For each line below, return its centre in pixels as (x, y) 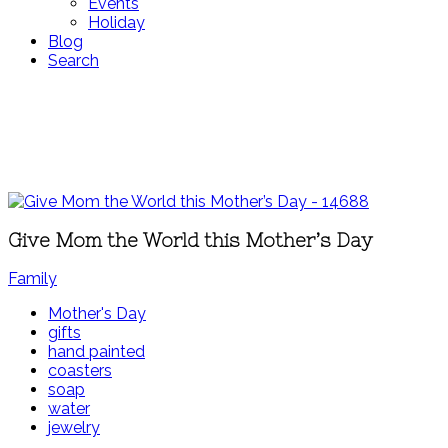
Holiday (116, 22)
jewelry (74, 428)
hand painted (96, 352)
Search (73, 60)
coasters (80, 371)
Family (32, 279)
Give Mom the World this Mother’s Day (190, 240)
